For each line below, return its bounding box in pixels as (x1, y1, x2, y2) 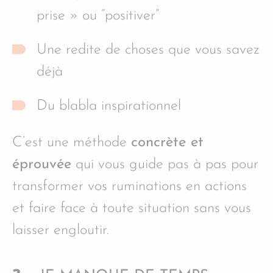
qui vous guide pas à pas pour (71, 157, 258, 172)
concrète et (131, 135, 204, 151)
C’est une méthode (12, 135, 131, 151)
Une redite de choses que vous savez (37, 43, 260, 58)
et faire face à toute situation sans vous (12, 201, 251, 216)
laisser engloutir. (12, 223, 109, 238)
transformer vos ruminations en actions (12, 179, 247, 194)
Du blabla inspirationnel (37, 99, 181, 114)
